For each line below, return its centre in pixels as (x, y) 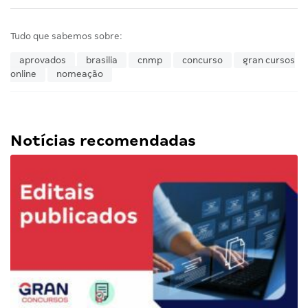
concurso (202, 60)
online (23, 74)
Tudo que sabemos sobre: (66, 36)
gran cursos (269, 60)
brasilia (102, 60)
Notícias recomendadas (103, 141)
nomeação (80, 74)
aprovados (43, 60)
